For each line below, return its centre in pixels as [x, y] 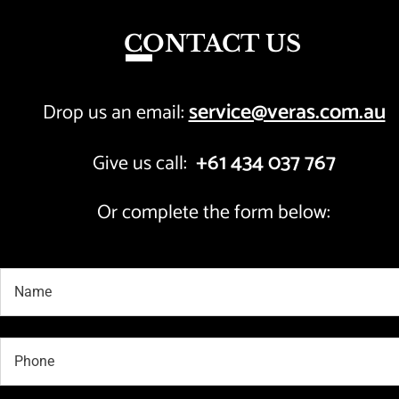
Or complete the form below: [214, 212]
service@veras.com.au [287, 112]
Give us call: [144, 163]
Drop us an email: [115, 113]
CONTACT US [212, 43]
